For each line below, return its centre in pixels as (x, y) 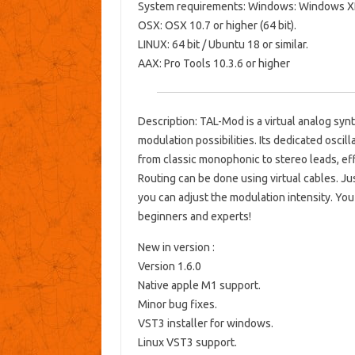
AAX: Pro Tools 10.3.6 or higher (214, 64)
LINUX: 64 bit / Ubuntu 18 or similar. (223, 45)
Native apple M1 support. (199, 286)
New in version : (176, 248)
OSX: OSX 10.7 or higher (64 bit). (217, 26)
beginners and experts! (194, 217)
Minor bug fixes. (177, 305)
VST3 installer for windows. (205, 324)
